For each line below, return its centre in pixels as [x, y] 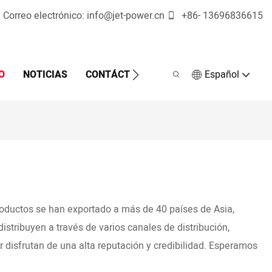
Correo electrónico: [45, 16]
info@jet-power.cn [126, 16]
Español [222, 74]
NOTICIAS [45, 74]
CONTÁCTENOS [120, 74]
